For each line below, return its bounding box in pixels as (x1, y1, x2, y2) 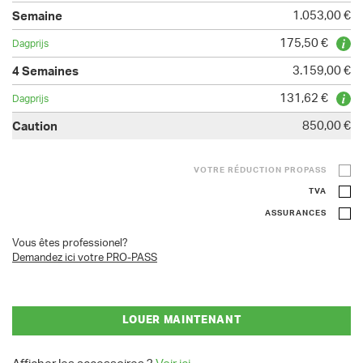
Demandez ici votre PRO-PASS (12, 252, 157, 263)
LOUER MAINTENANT (122, 314, 241, 326)
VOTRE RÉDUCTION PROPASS (194, 165, 327, 174)
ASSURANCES (265, 208, 327, 217)
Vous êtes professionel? (12, 237, 128, 249)
